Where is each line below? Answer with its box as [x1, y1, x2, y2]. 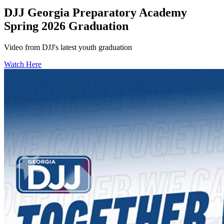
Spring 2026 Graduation [4, 19, 128, 33]
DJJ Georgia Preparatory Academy [4, 6, 187, 19]
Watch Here [4, 60, 41, 69]
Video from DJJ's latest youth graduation [4, 43, 132, 52]
